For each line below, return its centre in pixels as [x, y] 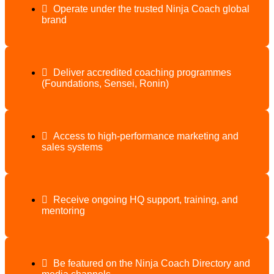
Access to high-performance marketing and [146, 136]
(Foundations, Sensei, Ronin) [105, 83]
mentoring [63, 210]
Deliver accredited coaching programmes [142, 72]
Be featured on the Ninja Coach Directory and [152, 263]
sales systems [72, 147]
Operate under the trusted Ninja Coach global [151, 9]
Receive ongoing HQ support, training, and [146, 199]
